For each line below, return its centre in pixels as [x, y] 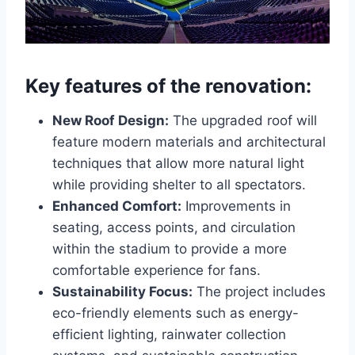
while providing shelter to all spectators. [179, 184]
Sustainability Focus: [122, 291]
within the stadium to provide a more [170, 248]
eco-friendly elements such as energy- [176, 313]
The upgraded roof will [243, 120]
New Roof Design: [111, 120]
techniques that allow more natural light [178, 163]
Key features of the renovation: [168, 86]
